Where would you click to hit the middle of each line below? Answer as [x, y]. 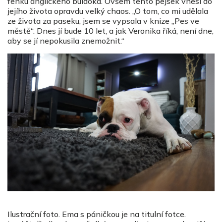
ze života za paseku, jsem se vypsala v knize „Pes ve [103, 21]
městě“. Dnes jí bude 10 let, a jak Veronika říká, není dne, [111, 30]
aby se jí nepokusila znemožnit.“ [66, 40]
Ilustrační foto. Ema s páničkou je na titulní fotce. [97, 214]
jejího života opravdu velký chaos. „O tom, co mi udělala [108, 11]
